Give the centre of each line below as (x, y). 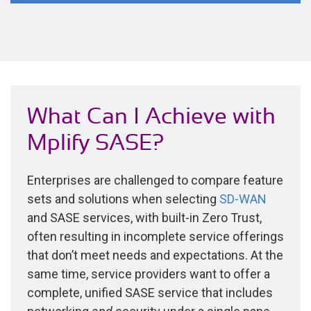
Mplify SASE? (95, 142)
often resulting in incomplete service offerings (155, 236)
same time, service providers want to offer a (149, 274)
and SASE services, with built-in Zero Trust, (144, 218)
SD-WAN (243, 199)
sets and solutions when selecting (123, 199)
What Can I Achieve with (151, 116)
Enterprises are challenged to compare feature (155, 180)
